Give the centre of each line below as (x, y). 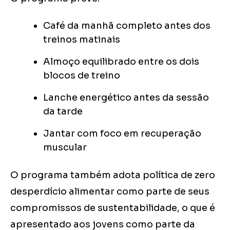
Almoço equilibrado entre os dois (121, 62)
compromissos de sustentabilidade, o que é (113, 208)
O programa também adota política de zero (113, 175)
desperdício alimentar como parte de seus (110, 192)
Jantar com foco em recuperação (122, 134)
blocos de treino (82, 76)
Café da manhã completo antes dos (127, 26)
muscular (65, 148)
